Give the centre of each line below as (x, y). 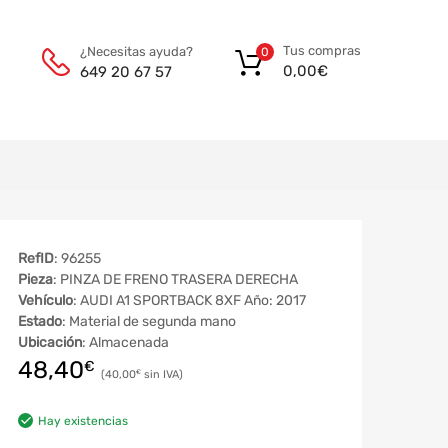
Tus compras (322, 51)
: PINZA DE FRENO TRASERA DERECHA (175, 279)
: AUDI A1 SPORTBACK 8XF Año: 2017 (189, 300)
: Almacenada (125, 342)
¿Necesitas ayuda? (136, 51)
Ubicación (50, 342)
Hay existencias (83, 420)
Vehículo (45, 300)
